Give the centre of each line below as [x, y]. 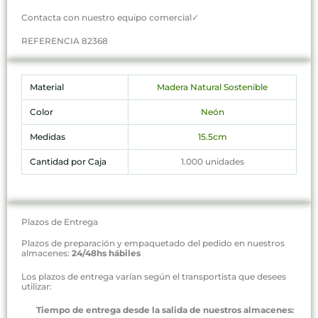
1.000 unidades [212, 162]
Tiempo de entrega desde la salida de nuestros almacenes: [158, 309]
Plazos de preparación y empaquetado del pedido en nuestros [153, 243]
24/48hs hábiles [106, 253]
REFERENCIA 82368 [65, 41]
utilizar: [37, 286]
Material [46, 87]
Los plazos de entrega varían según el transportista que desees [154, 276]
